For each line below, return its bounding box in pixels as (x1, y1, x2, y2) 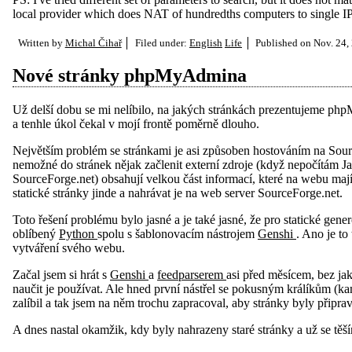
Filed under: (134, 37, 189, 49)
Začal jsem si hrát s (13, 268, 110, 282)
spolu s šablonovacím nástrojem (97, 227, 258, 241)
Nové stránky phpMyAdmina (13, 65, 247, 86)
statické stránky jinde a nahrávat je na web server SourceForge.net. (13, 186, 343, 200)
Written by (17, 37, 65, 49)
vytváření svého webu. (13, 241, 125, 255)
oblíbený (13, 227, 59, 241)
